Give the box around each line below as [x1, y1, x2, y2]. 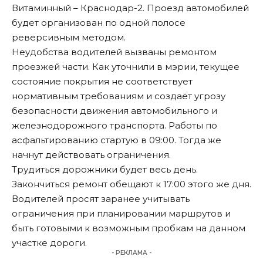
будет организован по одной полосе [12, 17, 186, 29]
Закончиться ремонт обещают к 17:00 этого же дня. [12, 178, 251, 190]
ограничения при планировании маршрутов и [12, 208, 231, 220]
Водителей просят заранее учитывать [12, 193, 190, 205]
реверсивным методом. [12, 32, 126, 43]
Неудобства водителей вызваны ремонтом [12, 46, 217, 58]
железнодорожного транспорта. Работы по [12, 120, 217, 131]
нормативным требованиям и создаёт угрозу [12, 90, 225, 102]
